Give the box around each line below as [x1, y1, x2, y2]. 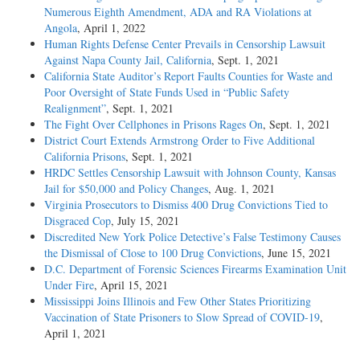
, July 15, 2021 [111, 212, 179, 228]
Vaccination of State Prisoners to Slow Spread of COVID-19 [44, 309, 320, 325]
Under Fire [44, 276, 94, 292]
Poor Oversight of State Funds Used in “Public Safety [44, 84, 289, 100]
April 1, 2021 [44, 325, 106, 341]
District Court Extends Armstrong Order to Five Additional [44, 132, 315, 148]
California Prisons [44, 148, 125, 164]
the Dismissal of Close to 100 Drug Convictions [44, 244, 261, 260]
